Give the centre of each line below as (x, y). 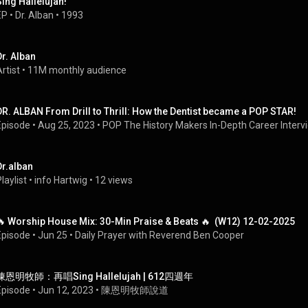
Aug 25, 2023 (66, 125)
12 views (114, 180)
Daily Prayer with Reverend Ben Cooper (159, 235)
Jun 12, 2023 (66, 290)
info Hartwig (61, 180)
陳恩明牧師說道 (135, 290)
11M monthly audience (77, 70)
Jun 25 (53, 235)
